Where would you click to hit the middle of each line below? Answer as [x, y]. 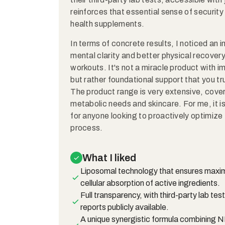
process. [87, 128]
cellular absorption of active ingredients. [150, 183]
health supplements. [107, 24]
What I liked [109, 157]
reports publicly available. [124, 207]
